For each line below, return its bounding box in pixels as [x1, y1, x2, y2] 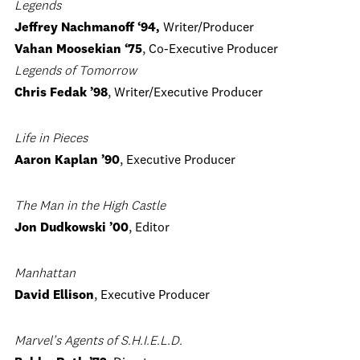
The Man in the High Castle [14, 200, 166, 213]
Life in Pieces [14, 133, 88, 145]
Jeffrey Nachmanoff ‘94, [14, 22, 160, 35]
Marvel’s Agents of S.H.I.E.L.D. [14, 335, 182, 348]
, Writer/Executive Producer [108, 87, 263, 100]
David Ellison [14, 289, 94, 302]
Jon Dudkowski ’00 [14, 222, 129, 235]
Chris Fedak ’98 [14, 87, 108, 100]
